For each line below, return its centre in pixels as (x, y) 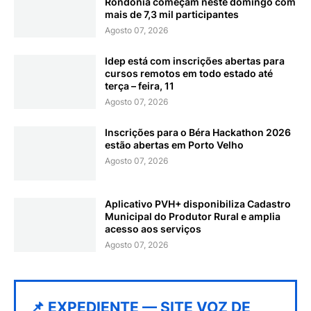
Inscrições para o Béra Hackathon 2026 (198, 133)
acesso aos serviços (153, 229)
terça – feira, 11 (140, 86)
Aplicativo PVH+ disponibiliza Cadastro (198, 204)
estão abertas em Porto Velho (174, 145)
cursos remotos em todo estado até (189, 74)
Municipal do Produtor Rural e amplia (193, 217)
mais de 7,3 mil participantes (172, 15)
